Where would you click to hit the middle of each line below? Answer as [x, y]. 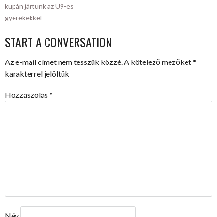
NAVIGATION [43, 27]
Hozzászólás [27, 95]
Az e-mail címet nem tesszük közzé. [64, 62]
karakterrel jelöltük [37, 74]
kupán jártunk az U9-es [39, 6]
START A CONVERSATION [58, 42]
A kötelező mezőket [158, 62]
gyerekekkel [23, 18]
